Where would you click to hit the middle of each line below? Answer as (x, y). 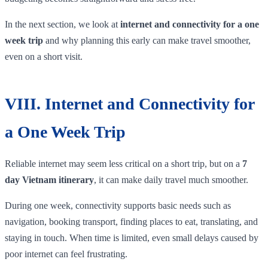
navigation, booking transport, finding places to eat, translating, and (131, 221)
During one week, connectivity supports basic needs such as (118, 205)
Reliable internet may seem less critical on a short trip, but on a (124, 163)
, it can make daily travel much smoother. (171, 179)
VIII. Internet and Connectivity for (130, 103)
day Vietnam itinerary (49, 179)
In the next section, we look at (63, 24)
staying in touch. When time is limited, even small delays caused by (132, 237)
